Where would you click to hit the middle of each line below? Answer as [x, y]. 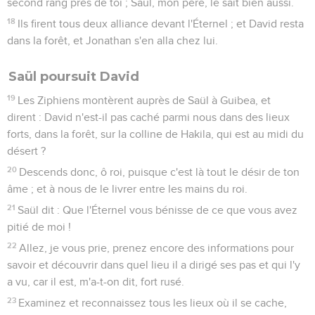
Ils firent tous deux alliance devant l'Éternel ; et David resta [161, 24]
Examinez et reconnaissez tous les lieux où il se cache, [153, 303]
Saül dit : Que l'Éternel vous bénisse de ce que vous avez [158, 210]
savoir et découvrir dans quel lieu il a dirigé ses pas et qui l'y [154, 265]
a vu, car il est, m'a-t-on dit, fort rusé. [96, 282]
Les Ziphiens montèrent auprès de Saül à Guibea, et [144, 100]
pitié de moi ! [39, 227]
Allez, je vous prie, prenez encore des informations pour [157, 248]
